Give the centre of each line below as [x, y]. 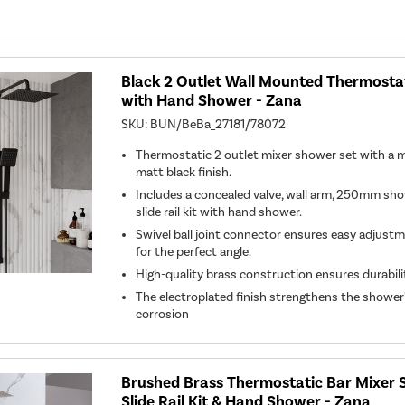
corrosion [163, 315]
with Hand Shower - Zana [212, 101]
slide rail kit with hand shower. [219, 212]
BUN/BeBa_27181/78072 [218, 125]
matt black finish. [184, 173]
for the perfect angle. [194, 252]
